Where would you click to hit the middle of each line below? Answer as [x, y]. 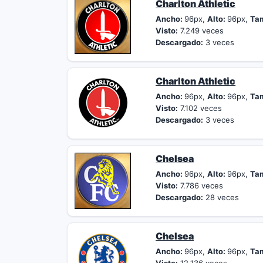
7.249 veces [201, 31]
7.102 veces [200, 108]
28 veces [221, 197]
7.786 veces [201, 186]
